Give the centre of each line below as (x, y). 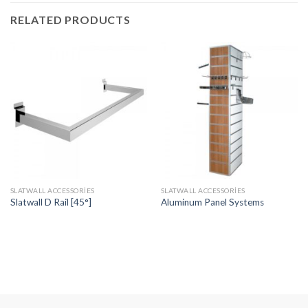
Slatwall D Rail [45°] (51, 202)
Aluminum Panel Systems (212, 202)
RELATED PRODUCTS (70, 19)
